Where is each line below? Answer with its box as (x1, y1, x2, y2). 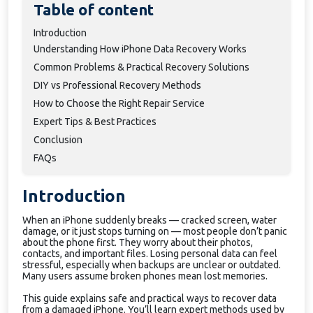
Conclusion (34, 134, 82, 145)
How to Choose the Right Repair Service (34, 98, 205, 109)
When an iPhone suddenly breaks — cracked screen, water (22, 214, 277, 226)
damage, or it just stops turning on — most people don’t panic (22, 226, 287, 237)
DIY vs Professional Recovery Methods (34, 80, 201, 91)
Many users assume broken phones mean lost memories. (22, 270, 268, 282)
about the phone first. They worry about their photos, (22, 237, 253, 248)
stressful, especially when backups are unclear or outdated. (22, 259, 281, 270)
